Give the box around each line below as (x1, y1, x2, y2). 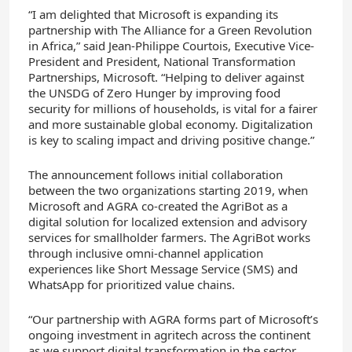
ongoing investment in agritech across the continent (28, 326, 310, 343)
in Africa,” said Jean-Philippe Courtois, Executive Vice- (28, 37, 314, 53)
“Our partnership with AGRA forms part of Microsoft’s (28, 310, 318, 327)
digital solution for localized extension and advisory (28, 213, 307, 229)
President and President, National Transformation (28, 53, 295, 69)
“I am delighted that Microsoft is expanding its (28, 5, 278, 22)
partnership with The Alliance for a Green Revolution (28, 21, 312, 38)
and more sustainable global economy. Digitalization (28, 115, 313, 132)
